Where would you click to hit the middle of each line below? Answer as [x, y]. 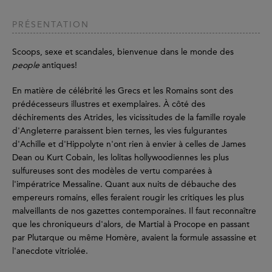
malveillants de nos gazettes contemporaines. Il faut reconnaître [134, 211]
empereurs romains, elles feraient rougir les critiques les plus [128, 198]
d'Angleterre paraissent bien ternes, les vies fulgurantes [120, 131]
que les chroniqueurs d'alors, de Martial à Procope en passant [131, 225]
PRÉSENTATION [51, 25]
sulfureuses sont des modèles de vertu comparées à [112, 171]
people [26, 66]
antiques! [58, 66]
